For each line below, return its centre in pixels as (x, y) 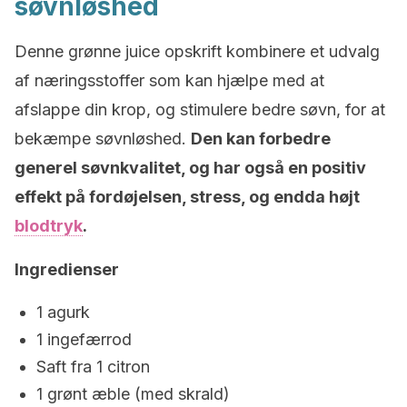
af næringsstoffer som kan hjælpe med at (169, 80)
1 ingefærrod (84, 339)
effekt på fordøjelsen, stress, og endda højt (187, 197)
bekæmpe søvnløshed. (103, 139)
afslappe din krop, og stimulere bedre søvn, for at (200, 109)
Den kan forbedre (261, 139)
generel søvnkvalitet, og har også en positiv (190, 168)
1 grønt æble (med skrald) (133, 394)
